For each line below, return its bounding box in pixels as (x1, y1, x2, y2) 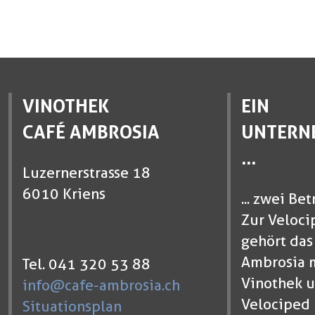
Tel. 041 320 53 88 (22, 255, 150, 274)
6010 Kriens (22, 185, 105, 203)
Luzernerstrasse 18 (22, 164, 150, 182)
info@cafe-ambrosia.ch (22, 276, 180, 295)
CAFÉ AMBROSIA (22, 121, 160, 143)
